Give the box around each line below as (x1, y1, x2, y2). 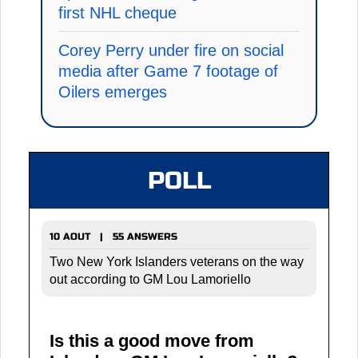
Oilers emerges (58, 83, 167, 101)
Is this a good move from (50, 331, 254, 352)
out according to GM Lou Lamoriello (50, 272, 251, 287)
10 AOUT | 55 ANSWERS (50, 231, 177, 243)
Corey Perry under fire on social (58, 42, 284, 60)
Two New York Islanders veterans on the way (50, 255, 304, 269)
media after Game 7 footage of (58, 62, 278, 81)
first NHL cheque (58, 4, 177, 22)
